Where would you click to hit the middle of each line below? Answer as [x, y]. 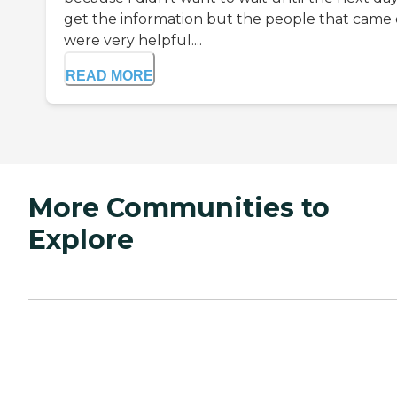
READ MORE [109, 75]
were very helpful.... [133, 40]
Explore [81, 239]
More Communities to [179, 207]
